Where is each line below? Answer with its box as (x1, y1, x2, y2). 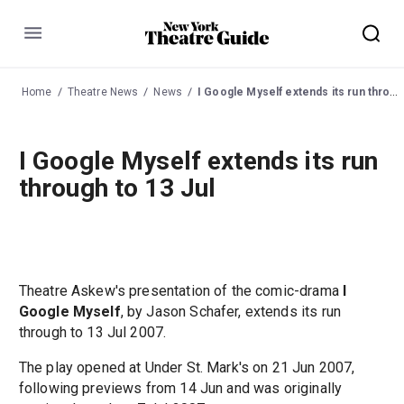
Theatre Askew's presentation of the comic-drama (18, 282, 343, 300)
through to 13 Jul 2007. (18, 324, 167, 342)
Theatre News (67, 85, 139, 98)
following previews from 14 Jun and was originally (18, 380, 343, 398)
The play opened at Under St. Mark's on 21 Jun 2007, (18, 359, 355, 377)
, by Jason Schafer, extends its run (120, 303, 341, 321)
